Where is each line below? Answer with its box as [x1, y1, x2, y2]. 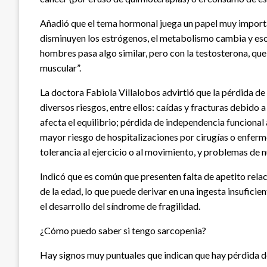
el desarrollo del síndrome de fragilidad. [40, 200, 200, 212]
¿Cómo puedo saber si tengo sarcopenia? [40, 225, 206, 237]
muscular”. [40, 62, 83, 74]
